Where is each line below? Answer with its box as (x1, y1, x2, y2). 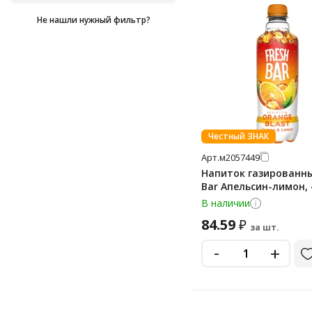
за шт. (250, 221, 279, 234)
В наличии (201, 196, 250, 210)
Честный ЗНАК (208, 130, 269, 143)
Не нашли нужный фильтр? (36, 14, 150, 26)
